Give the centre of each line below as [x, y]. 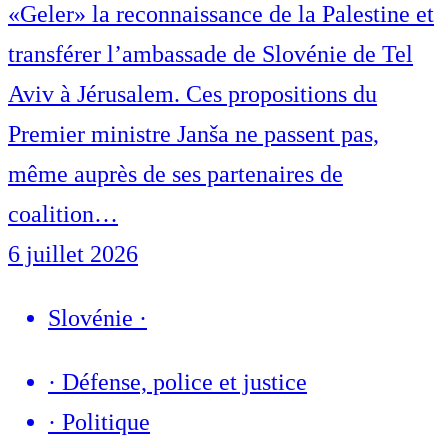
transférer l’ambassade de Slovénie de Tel [210, 54]
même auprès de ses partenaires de [175, 174]
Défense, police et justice [184, 382]
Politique [106, 422]
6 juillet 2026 [73, 254]
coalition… [63, 214]
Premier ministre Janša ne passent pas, [193, 134]
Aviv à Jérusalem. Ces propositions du [192, 94]
